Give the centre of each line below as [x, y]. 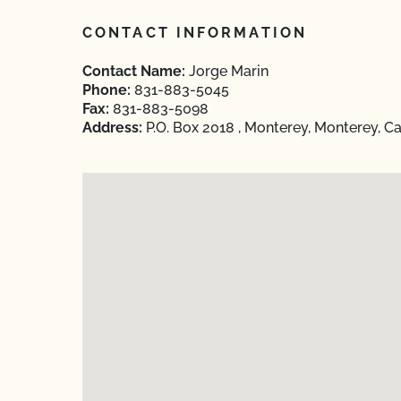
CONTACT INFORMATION [195, 33]
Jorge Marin [227, 71]
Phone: [107, 90]
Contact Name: [134, 71]
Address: [112, 128]
